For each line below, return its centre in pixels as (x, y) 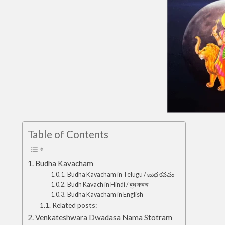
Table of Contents (68, 134)
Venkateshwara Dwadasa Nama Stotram (104, 218)
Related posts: (74, 205)
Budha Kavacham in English (105, 195)
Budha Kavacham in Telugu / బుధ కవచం (121, 175)
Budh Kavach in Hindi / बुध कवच (108, 185)
